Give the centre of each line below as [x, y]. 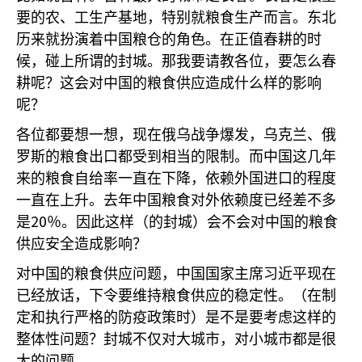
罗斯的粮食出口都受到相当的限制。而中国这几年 [176, 157]
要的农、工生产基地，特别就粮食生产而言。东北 [176, 18]
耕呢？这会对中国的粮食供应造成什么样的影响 [169, 83]
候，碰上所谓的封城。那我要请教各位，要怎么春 [176, 61]
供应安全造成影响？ [82, 244]
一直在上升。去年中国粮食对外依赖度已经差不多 [176, 200]
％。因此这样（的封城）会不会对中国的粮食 [192, 222]
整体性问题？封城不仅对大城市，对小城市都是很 [176, 339]
